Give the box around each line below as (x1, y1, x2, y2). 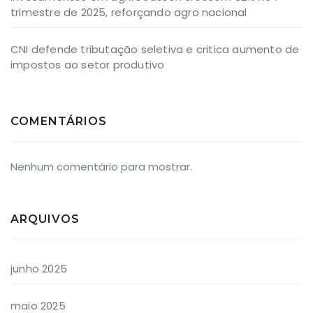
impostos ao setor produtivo (10, 57, 165, 72)
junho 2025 (10, 261, 67, 276)
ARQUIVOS (10, 212, 80, 226)
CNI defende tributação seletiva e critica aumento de (10, 41, 300, 57)
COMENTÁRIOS (10, 114, 107, 128)
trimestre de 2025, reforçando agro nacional (10, 4, 247, 20)
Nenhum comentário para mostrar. (10, 159, 192, 174)
